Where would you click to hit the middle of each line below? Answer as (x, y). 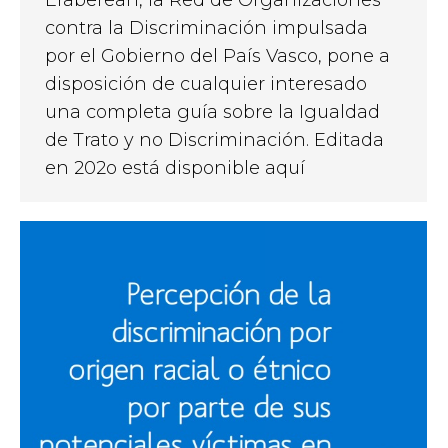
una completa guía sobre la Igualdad (212, 111)
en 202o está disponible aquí (175, 167)
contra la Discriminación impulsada (206, 27)
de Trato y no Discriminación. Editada (214, 139)
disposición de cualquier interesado (206, 83)
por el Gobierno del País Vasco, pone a (217, 55)
